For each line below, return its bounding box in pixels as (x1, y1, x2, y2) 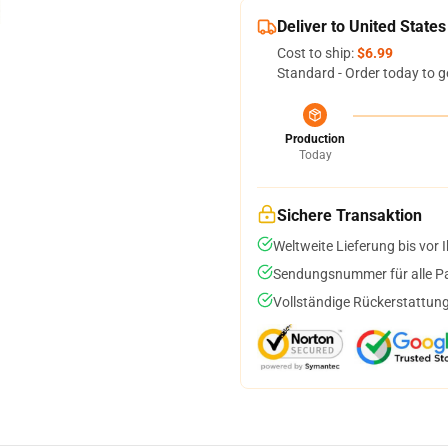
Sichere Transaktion (277, 206, 422, 225)
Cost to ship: (277, 45, 357, 61)
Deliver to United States (277, 17, 446, 36)
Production (285, 132, 345, 146)
